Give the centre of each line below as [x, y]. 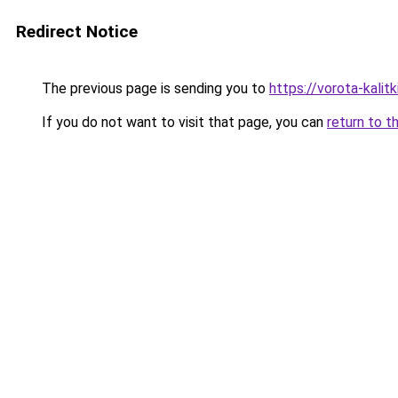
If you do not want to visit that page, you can [183, 122]
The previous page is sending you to [154, 88]
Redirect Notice [77, 32]
